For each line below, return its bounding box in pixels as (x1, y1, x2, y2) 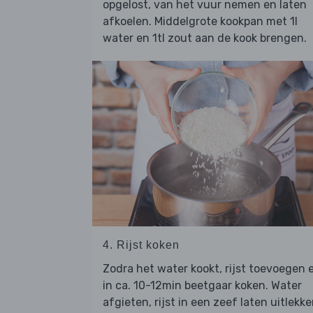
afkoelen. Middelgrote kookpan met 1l (103, 14, 298, 28)
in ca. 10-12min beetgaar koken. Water (103, 278, 302, 292)
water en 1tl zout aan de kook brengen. (103, 31, 307, 45)
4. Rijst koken (103, 238, 180, 251)
